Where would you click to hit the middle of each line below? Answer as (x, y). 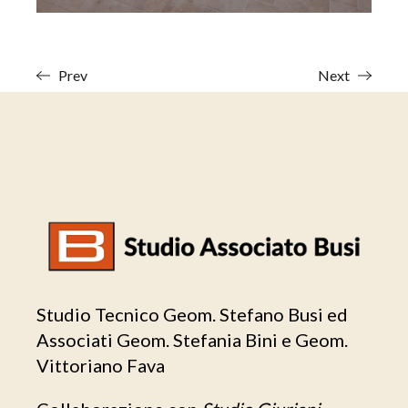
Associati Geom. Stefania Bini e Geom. (193, 339)
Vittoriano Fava (101, 365)
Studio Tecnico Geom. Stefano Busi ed (193, 314)
